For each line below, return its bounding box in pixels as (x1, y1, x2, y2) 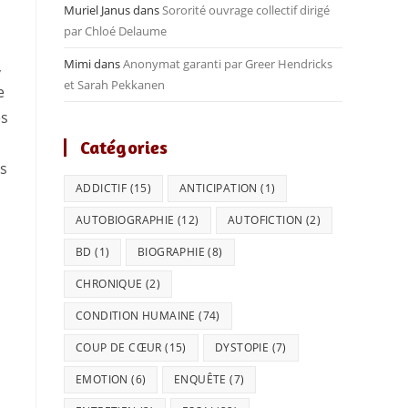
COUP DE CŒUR (76, 340, 162, 355)
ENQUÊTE (174, 372, 228, 387)
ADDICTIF (76, 180, 127, 196)
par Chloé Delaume (64, 23, 167, 39)
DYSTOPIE (214, 340, 270, 355)
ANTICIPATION (179, 180, 259, 196)
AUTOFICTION (227, 212, 303, 228)
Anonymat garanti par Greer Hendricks (123, 56, 332, 72)
